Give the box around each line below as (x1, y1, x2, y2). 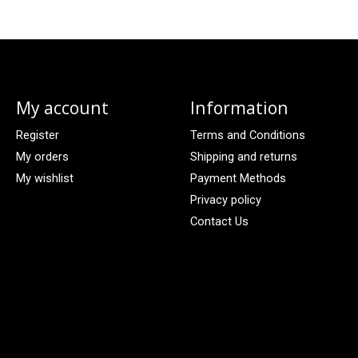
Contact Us (189, 214, 249, 229)
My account (15, 95, 109, 119)
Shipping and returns (189, 149, 297, 164)
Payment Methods (189, 171, 286, 186)
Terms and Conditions (189, 127, 305, 142)
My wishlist (15, 171, 74, 186)
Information (189, 95, 288, 119)
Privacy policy (189, 193, 261, 208)
